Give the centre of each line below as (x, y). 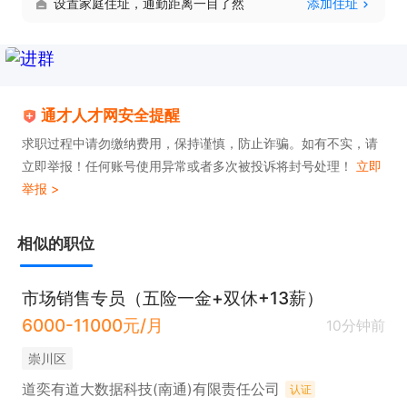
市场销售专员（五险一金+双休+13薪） (172, 298)
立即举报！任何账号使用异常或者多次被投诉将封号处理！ (189, 166)
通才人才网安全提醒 (111, 116)
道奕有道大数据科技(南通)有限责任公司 (150, 390)
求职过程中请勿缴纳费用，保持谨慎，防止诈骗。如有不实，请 (199, 144)
